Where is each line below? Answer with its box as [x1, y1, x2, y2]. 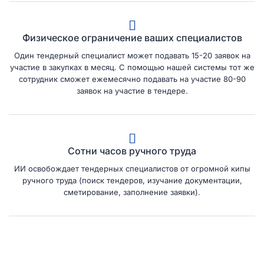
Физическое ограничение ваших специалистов [22, 31, 242, 44]
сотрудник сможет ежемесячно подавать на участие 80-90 [18, 74, 246, 84]
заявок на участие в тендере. [76, 85, 188, 95]
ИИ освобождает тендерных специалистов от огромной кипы [14, 163, 250, 173]
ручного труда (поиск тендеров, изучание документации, [22, 175, 242, 185]
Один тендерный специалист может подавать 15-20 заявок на [14, 50, 250, 60]
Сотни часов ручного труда [68, 144, 196, 157]
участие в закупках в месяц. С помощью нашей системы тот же [9, 62, 255, 72]
